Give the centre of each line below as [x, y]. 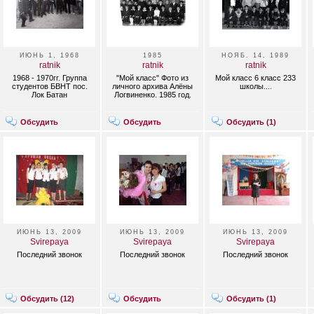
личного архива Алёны [152, 86]
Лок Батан [49, 95]
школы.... [255, 86]
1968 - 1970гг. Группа [49, 78]
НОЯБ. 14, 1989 [255, 55]
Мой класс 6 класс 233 [255, 78]
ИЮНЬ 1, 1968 [49, 55]
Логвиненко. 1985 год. [152, 95]
